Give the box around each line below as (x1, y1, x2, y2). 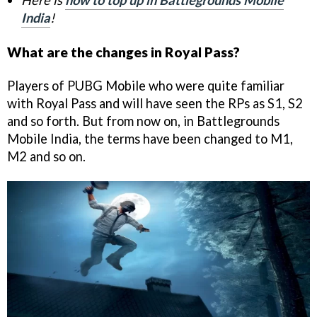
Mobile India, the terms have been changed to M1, (7, 131, 293, 147)
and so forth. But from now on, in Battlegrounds (7, 113, 279, 129)
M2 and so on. (7, 149, 86, 165)
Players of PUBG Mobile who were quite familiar (7, 78, 284, 94)
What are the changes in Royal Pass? (7, 44, 240, 61)
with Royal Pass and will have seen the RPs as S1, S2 (7, 96, 303, 112)
